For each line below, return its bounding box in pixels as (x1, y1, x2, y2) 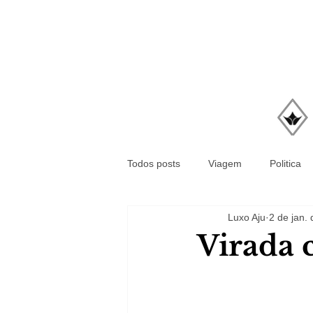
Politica (270, 157, 301, 169)
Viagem (208, 157, 242, 169)
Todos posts (127, 157, 180, 169)
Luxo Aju (228, 211, 265, 223)
